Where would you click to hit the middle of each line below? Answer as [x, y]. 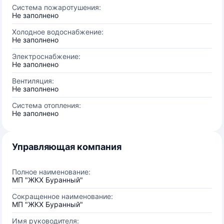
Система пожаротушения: [56, 7]
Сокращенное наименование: [62, 196]
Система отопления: [46, 105]
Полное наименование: [51, 172]
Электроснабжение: [46, 56]
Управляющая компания [67, 147]
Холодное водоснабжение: [58, 32]
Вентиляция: [33, 81]
